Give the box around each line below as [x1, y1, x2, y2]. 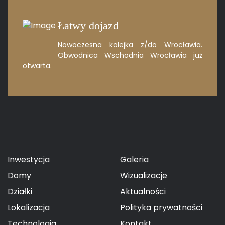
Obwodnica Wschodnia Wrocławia [58, 50, 187, 60]
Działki [8, 186, 32, 197]
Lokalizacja [8, 202, 50, 213]
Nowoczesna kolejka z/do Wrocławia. [58, 40, 202, 50]
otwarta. [23, 61, 52, 71]
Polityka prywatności [120, 202, 202, 213]
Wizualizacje [120, 170, 167, 181]
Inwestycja [8, 154, 50, 165]
